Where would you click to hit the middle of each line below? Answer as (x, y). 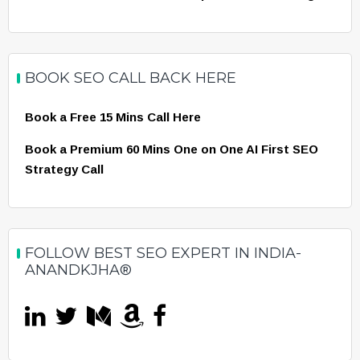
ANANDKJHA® (78, 270)
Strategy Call (64, 170)
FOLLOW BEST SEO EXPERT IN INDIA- (163, 254)
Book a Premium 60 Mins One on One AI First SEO (172, 149)
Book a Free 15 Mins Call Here (113, 117)
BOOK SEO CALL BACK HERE (131, 78)
